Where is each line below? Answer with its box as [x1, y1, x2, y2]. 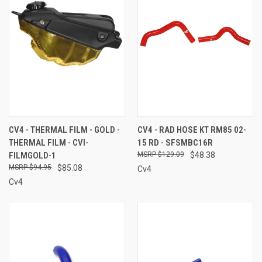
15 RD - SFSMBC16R [137, 137, 213, 148]
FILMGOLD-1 [9, 150, 56, 161]
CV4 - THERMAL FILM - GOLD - [9, 124, 120, 135]
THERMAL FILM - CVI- [9, 137, 88, 148]
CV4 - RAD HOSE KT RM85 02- [137, 124, 246, 135]
